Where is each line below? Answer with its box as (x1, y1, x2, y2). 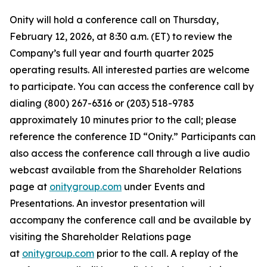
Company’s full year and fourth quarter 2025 (10, 47, 214, 59)
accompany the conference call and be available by (10, 214, 251, 226)
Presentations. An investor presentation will (10, 197, 205, 209)
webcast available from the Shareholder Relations (10, 164, 241, 176)
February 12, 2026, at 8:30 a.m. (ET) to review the (10, 30, 232, 42)
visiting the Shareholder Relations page (10, 231, 191, 243)
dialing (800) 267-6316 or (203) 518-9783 (10, 97, 194, 109)
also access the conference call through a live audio (10, 147, 250, 159)
